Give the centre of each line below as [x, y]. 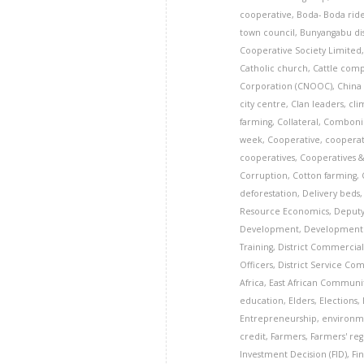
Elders [302, 301]
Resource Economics [285, 211]
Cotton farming [325, 175]
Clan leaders [318, 104]
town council [268, 32]
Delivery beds [331, 193]
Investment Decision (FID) [294, 354]
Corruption [264, 175]
